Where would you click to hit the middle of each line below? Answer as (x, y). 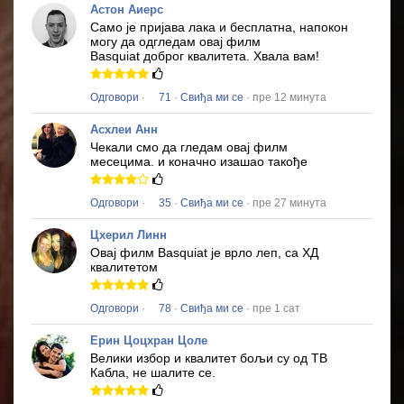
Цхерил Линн (129, 235)
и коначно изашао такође (233, 162)
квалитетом (124, 267)
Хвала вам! (286, 56)
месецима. (124, 162)
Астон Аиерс (127, 10)
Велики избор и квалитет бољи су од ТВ (209, 358)
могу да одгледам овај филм (175, 42)
